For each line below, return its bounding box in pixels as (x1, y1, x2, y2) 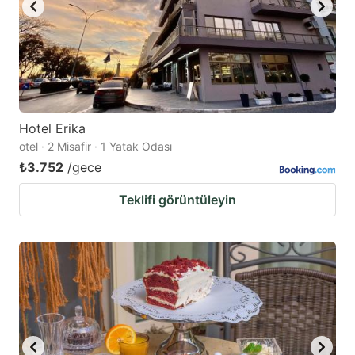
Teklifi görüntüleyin (119, 191, 236, 208)
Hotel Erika (19, 120, 86, 136)
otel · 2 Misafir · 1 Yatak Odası (19, 139, 172, 153)
